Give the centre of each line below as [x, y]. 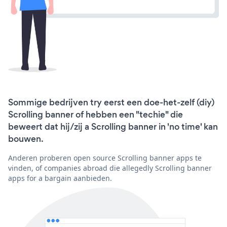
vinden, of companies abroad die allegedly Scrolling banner [110, 168]
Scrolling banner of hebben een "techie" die [96, 115]
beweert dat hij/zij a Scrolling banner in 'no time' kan [113, 127]
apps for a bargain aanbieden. [60, 178]
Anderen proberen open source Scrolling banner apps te [105, 158]
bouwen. [26, 139]
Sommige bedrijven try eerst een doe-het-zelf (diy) [111, 103]
